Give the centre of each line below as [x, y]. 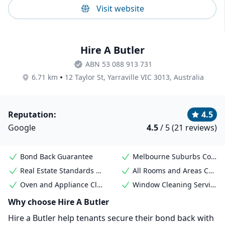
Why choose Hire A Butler [59, 202]
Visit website [120, 9]
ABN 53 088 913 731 [119, 64]
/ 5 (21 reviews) [188, 128]
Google [22, 128]
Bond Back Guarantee [57, 156]
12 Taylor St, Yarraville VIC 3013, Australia [134, 77]
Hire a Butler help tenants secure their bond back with [111, 218]
